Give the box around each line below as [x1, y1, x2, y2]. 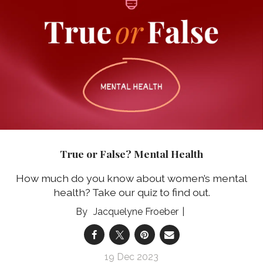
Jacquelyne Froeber [93, 206, 178, 218]
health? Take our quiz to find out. [53, 186, 210, 199]
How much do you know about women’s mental [16, 172, 247, 185]
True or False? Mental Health [60, 146, 203, 160]
